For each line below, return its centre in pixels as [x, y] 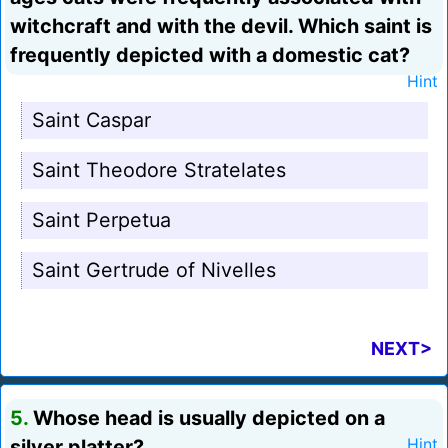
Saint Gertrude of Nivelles [154, 270]
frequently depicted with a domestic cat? [210, 55]
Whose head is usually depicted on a [206, 418]
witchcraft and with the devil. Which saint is [221, 26]
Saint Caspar [91, 120]
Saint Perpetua [101, 220]
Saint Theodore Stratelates [159, 170]
